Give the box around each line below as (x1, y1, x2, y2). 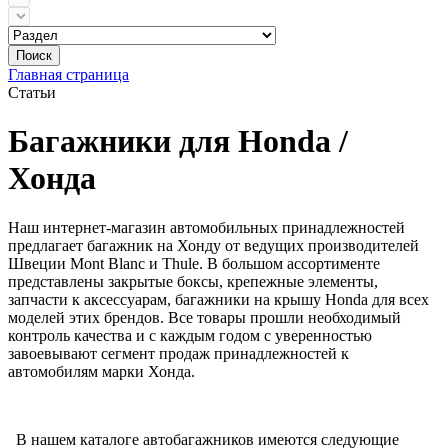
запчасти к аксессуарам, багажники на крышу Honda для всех (8, 290, 429, 308)
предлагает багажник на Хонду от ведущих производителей (8, 236, 419, 254)
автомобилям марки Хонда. (8, 362, 195, 380)
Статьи (8, 84, 56, 101)
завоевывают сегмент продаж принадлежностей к (8, 344, 349, 362)
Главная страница (8, 66, 129, 83)
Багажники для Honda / (8, 123, 348, 160)
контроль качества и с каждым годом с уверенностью (8, 326, 372, 344)
